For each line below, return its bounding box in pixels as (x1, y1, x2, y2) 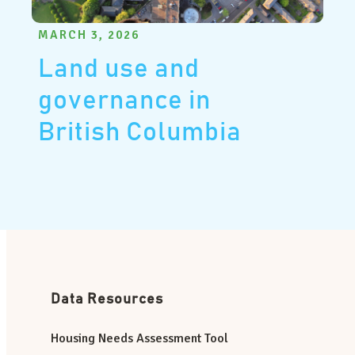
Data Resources (51, 292, 163, 307)
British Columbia (38, 119, 242, 146)
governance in (38, 87, 211, 114)
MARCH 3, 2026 (38, 27, 139, 42)
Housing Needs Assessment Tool (51, 330, 228, 347)
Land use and (38, 55, 200, 82)
